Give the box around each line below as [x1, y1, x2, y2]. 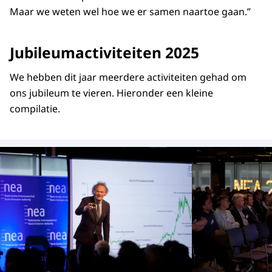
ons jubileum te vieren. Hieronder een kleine [10, 86, 213, 100]
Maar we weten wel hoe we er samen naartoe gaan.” [10, 5, 251, 19]
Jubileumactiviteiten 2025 [10, 42, 199, 63]
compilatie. [10, 101, 63, 115]
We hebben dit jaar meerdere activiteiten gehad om [10, 70, 246, 84]
